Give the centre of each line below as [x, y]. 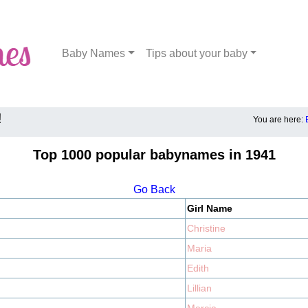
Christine [206, 228]
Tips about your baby [196, 53]
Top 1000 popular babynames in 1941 [154, 155]
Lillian [199, 288]
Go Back [154, 189]
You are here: [279, 120]
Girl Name [210, 208]
